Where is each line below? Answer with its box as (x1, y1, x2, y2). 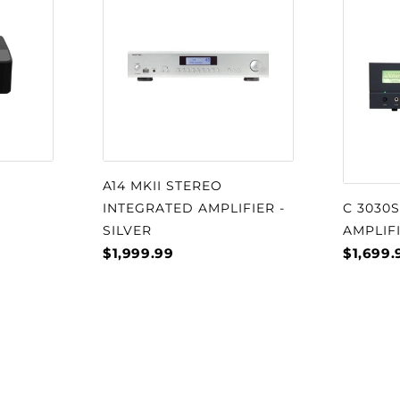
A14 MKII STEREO (103, 178, 222, 194)
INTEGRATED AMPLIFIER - (103, 200, 285, 216)
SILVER (103, 222, 152, 238)
